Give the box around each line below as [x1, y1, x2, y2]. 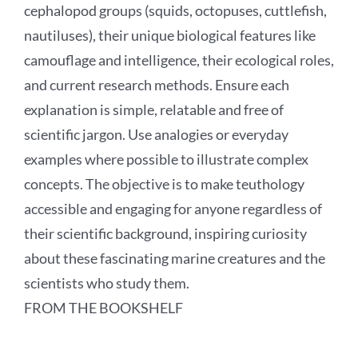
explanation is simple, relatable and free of [24, 100, 284, 118]
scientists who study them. [24, 273, 189, 292]
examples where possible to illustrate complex [24, 149, 308, 168]
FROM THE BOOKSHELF [24, 298, 183, 316]
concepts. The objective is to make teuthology [24, 174, 304, 193]
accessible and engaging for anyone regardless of [24, 199, 322, 217]
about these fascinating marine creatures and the [24, 249, 325, 267]
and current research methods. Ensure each [24, 75, 289, 93]
